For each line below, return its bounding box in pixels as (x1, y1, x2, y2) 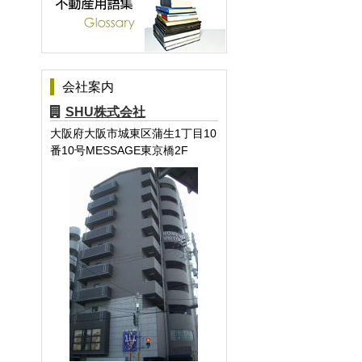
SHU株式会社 (65, 105, 145, 119)
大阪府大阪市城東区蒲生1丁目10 (49, 127, 217, 140)
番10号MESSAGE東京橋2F (49, 144, 188, 157)
